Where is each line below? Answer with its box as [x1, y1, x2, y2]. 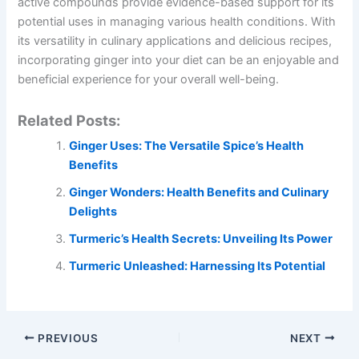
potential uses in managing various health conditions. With [18, 14, 337, 30]
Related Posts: [18, 111, 121, 129]
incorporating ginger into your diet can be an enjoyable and [18, 53, 340, 68]
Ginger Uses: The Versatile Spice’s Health [69, 138, 305, 153]
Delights [69, 204, 118, 219]
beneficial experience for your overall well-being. [18, 72, 280, 87]
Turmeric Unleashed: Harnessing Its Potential [69, 258, 326, 273]
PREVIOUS [34, 331, 99, 345]
